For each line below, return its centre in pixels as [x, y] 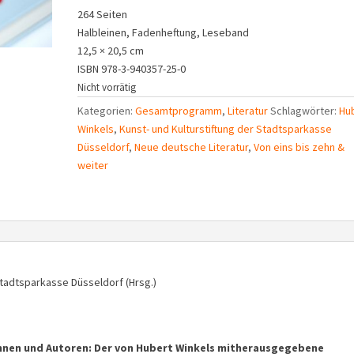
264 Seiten [103, 14]
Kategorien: [107, 111]
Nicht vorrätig [107, 87]
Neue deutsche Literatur [192, 147]
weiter [93, 165]
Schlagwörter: [305, 111]
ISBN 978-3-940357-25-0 [132, 69]
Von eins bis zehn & [299, 147]
